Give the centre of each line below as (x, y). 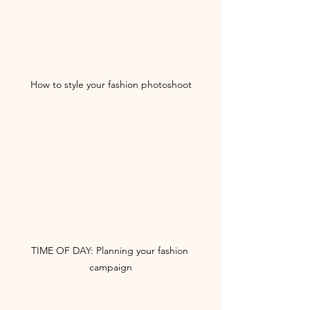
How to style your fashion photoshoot (111, 85)
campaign (111, 267)
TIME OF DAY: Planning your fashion (111, 250)
